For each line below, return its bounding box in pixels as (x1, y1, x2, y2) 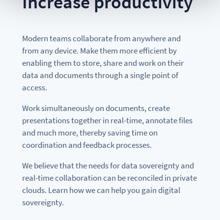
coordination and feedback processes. (22, 139, 152, 151)
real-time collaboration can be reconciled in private (22, 172, 197, 184)
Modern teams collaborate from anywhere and (22, 33, 181, 44)
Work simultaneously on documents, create (22, 103, 170, 114)
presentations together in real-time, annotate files (22, 115, 192, 126)
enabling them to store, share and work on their (22, 57, 184, 69)
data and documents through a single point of (22, 70, 178, 81)
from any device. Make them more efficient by (22, 45, 177, 56)
